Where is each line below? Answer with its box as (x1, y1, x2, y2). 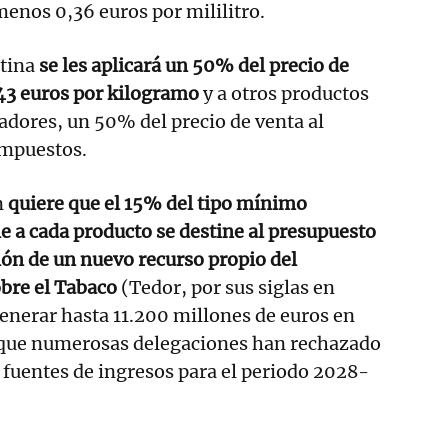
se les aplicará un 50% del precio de (39, 53, 349, 77)
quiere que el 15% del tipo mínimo (8, 191, 307, 215)
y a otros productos (199, 81, 369, 105)
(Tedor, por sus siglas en (121, 275, 335, 299)
